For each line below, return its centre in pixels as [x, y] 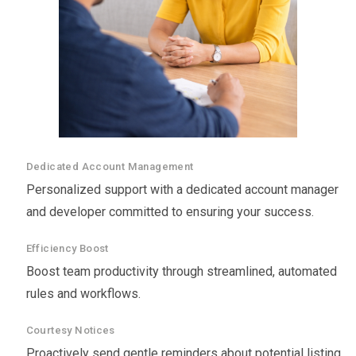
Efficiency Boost [67, 249]
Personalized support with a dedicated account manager [182, 190]
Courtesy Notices [70, 331]
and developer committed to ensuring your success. [170, 212]
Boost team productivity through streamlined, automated [181, 272]
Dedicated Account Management [110, 167]
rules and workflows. [83, 294]
